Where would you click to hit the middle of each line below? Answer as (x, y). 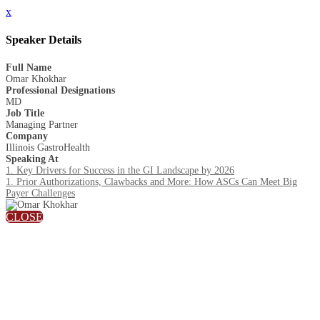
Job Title (25, 113)
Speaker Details (44, 40)
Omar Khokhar (36, 79)
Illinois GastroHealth (48, 147)
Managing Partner (42, 124)
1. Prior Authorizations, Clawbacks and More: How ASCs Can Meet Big (151, 181)
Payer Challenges (40, 193)
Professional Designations (60, 90)
